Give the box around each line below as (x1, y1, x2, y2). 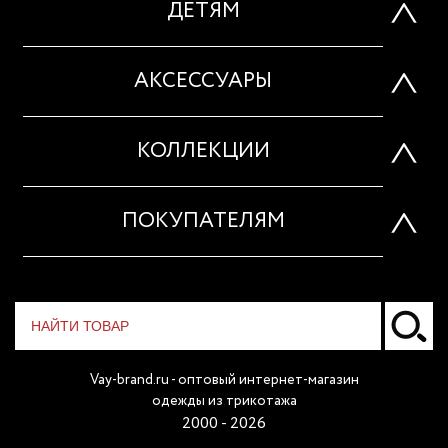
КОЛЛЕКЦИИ (136, 140, 270, 162)
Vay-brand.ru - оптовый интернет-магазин (89, 372, 359, 387)
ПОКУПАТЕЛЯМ (121, 210, 285, 232)
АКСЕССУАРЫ (134, 70, 272, 92)
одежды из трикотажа (151, 393, 297, 408)
